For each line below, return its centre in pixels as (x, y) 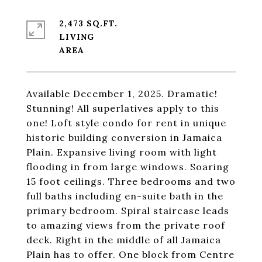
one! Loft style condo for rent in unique (126, 123)
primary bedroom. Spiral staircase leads (128, 211)
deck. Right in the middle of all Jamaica (124, 240)
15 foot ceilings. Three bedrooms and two (131, 181)
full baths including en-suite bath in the (125, 196)
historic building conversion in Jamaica (124, 137)
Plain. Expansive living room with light (122, 152)
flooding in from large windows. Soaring (128, 167)
